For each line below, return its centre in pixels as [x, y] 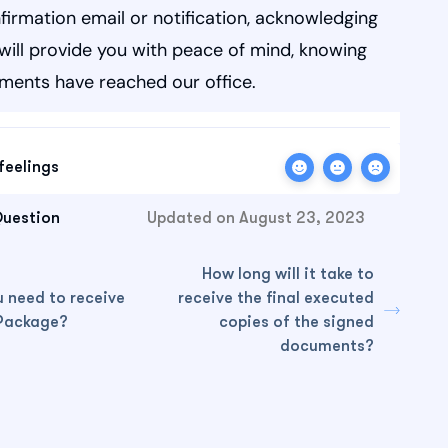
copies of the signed [296, 322]
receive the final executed [275, 298]
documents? [326, 346]
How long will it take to [287, 274]
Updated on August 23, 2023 [256, 218]
